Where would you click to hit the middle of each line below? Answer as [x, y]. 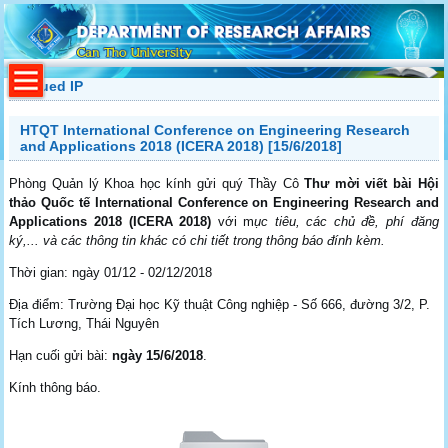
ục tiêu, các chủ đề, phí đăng [346, 221]
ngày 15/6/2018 [158, 355]
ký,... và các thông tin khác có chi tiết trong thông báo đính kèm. [197, 240]
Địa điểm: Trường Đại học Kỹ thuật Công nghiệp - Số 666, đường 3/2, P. [220, 304]
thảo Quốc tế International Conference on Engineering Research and [224, 202]
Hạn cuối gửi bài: [61, 355]
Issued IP [52, 85]
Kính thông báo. [55, 387]
